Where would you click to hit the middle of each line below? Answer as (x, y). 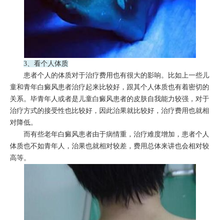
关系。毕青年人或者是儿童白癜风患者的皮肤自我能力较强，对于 (109, 99)
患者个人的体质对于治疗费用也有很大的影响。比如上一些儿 (109, 75)
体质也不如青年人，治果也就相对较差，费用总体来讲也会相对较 (109, 146)
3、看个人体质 (46, 63)
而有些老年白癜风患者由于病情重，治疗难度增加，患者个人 (109, 134)
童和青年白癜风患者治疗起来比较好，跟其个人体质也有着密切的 (109, 87)
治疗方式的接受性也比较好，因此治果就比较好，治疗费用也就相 (109, 110)
